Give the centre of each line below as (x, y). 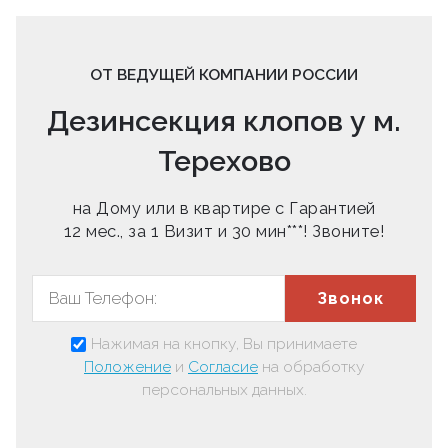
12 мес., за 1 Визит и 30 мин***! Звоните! (224, 232)
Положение (127, 366)
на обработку (311, 366)
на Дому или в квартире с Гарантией (224, 209)
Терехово (224, 161)
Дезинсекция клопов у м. (224, 121)
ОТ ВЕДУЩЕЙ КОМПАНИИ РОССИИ (224, 75)
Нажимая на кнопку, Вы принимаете (224, 344)
